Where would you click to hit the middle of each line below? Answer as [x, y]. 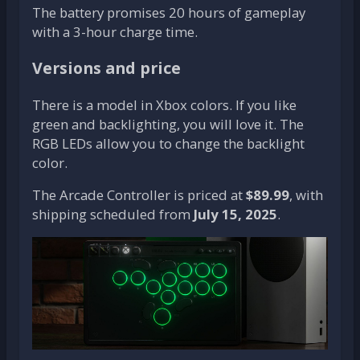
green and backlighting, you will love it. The [168, 124]
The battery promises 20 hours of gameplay [169, 12]
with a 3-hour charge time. [115, 31]
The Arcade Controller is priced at [139, 194]
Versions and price [106, 68]
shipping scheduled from [113, 214]
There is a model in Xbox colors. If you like [164, 104]
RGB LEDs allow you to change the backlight [168, 143]
